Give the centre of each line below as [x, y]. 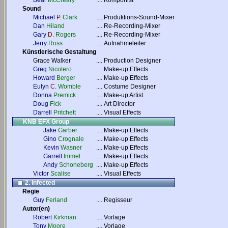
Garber [68, 130]
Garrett [53, 156]
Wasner [71, 148]
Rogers [66, 35]
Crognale [71, 139]
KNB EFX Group [46, 122]
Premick [65, 95]
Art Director [119, 104]
